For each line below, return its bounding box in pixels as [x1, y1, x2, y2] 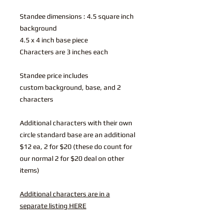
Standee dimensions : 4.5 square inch [20, 12, 134, 20]
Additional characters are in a [20, 189, 110, 198]
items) [20, 166, 39, 174]
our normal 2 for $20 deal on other [20, 154, 124, 162]
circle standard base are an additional [20, 130, 135, 139]
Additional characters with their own [20, 118, 132, 127]
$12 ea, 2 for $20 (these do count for [20, 142, 132, 150]
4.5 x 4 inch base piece [20, 36, 88, 44]
